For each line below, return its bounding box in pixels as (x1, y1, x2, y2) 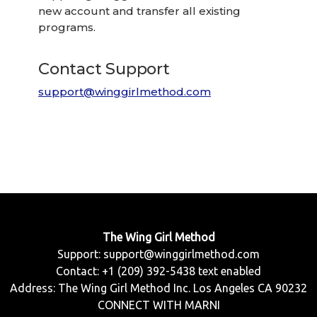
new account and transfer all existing (38, 4, 241, 18)
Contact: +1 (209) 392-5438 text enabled (56, 264, 261, 277)
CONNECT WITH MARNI (97, 298, 220, 311)
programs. (38, 20, 96, 34)
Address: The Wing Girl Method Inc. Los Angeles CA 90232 (10, 281, 307, 294)
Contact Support (38, 59, 170, 79)
